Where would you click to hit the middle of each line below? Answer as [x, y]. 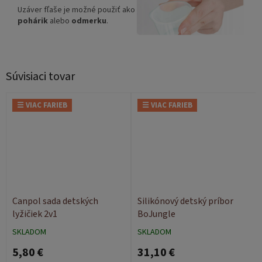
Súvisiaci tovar [40, 76]
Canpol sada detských [55, 201]
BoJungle [156, 214]
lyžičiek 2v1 [35, 214]
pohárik [33, 21]
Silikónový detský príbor [185, 201]
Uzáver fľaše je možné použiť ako [76, 10]
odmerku [89, 21]
